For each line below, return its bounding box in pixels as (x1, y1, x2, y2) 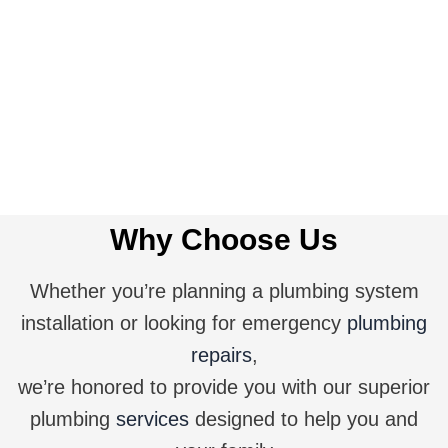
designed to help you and (189, 408, 418, 431)
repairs (190, 344, 252, 367)
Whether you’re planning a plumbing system (29, 280, 419, 303)
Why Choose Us (110, 223, 338, 257)
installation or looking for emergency (21, 312, 347, 335)
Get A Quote (172, 50, 276, 71)
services (116, 408, 189, 431)
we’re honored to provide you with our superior (18, 376, 430, 399)
